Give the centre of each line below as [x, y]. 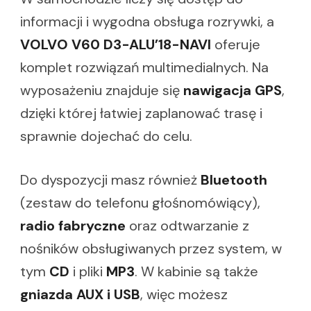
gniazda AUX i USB [80, 295]
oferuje [236, 45]
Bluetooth [234, 180]
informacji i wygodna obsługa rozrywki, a [147, 22]
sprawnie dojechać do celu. [106, 136]
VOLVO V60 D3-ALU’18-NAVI [116, 45]
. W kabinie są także [196, 272]
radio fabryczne [73, 226]
